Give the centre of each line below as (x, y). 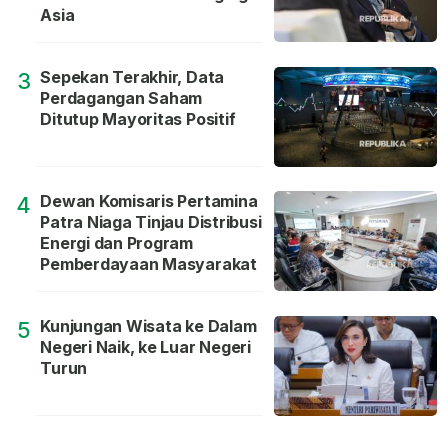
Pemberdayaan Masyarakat (148, 264)
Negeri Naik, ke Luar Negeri (145, 347)
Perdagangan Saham (121, 98)
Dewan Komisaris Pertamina (149, 201)
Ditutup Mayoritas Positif (138, 119)
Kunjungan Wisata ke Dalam (148, 326)
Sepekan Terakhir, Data (132, 77)
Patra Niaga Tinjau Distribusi (151, 222)
